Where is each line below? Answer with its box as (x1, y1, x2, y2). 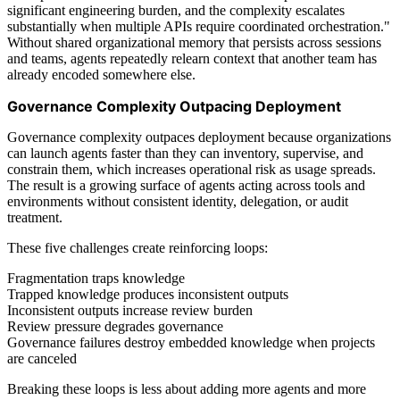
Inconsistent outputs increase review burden (7, 302, 253, 318)
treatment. (7, 209, 62, 225)
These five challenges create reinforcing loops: (7, 239, 268, 255)
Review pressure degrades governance (7, 318, 223, 334)
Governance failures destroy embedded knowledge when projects (7, 334, 375, 350)
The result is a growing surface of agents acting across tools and (7, 177, 365, 193)
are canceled (7, 350, 77, 366)
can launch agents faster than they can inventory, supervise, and (7, 145, 363, 161)
